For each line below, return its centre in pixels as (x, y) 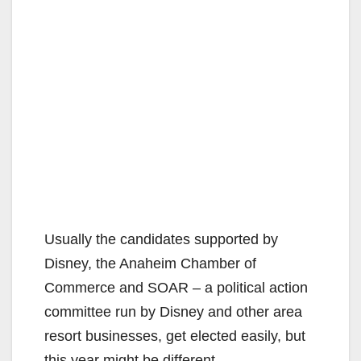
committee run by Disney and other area (173, 311)
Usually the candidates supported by (161, 239)
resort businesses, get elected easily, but (175, 336)
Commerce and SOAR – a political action (176, 287)
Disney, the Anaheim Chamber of (150, 263)
